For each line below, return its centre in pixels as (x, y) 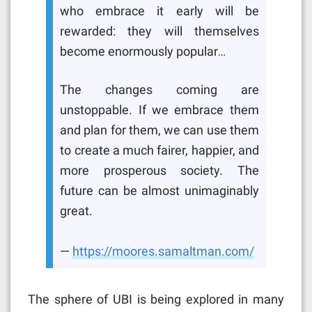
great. (77, 211)
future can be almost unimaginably (159, 191)
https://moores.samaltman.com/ (164, 252)
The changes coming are (159, 90)
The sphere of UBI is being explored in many (156, 299)
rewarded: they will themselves (159, 31)
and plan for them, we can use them (159, 131)
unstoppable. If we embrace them (159, 110)
